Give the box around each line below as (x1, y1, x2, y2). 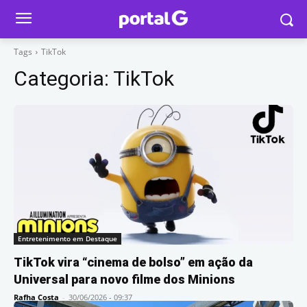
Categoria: (14, 66, 113, 90)
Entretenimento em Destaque (18, 234, 117, 243)
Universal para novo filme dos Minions (14, 272, 235, 286)
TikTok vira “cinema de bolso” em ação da (14, 255, 253, 269)
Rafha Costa (14, 292, 59, 302)
